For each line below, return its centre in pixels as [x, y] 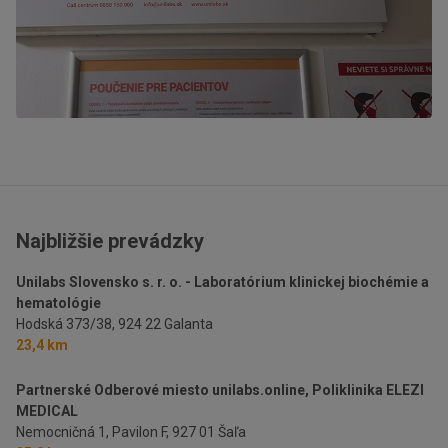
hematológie [58, 303]
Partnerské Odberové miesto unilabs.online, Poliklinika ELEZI [220, 390]
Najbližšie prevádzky [110, 241]
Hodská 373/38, [65, 324]
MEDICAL [47, 411]
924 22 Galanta [165, 324]
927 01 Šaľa [209, 432]
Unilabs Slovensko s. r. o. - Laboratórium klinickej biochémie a [222, 282]
